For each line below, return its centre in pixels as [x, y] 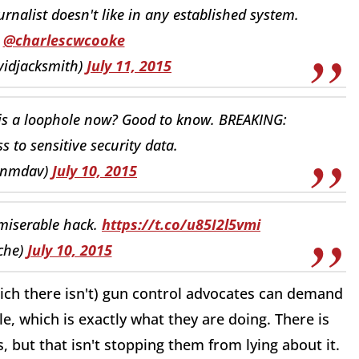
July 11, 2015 [129, 65]
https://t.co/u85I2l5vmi [181, 224]
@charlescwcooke [64, 40]
